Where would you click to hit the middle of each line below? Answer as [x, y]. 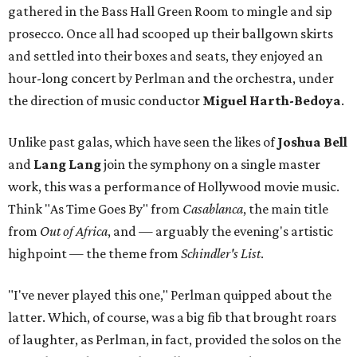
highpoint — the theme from [94, 254]
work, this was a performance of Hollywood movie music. [174, 187]
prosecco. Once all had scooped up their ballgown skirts [171, 34]
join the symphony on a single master [211, 165]
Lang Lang [67, 165]
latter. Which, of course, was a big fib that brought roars [172, 318]
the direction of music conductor [105, 101]
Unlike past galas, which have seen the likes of [143, 142]
